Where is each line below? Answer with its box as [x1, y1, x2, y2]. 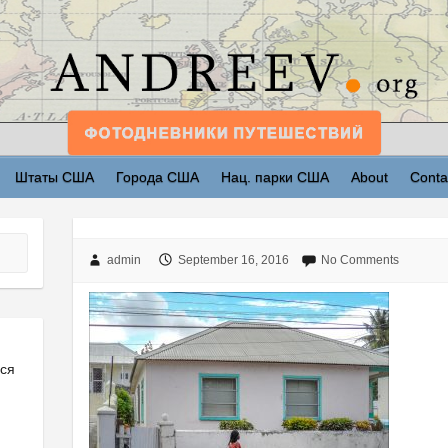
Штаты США [15, 168, 94, 185]
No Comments [320, 252, 399, 267]
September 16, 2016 [177, 252, 289, 267]
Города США [116, 168, 199, 185]
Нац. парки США [221, 168, 329, 185]
